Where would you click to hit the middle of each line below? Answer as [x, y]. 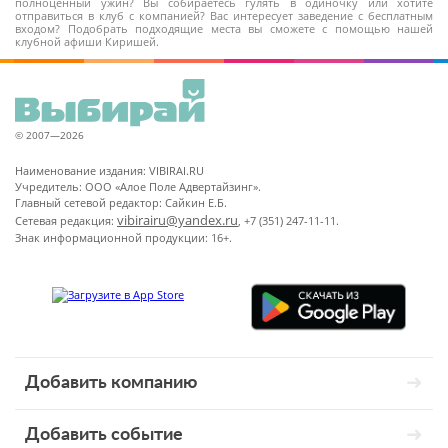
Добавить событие [104, 434]
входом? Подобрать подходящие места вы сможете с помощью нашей [224, 28]
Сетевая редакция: [66, 220]
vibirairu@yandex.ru [177, 220]
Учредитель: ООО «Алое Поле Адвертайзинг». [138, 186]
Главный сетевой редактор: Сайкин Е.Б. [121, 202]
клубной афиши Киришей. [87, 41]
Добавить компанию [111, 382]
